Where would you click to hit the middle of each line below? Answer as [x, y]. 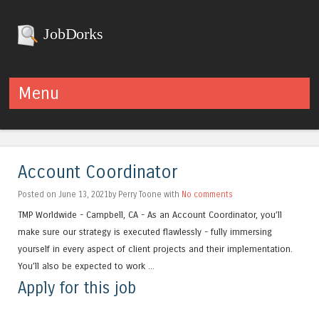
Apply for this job [77, 288]
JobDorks [71, 34]
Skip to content [47, 117]
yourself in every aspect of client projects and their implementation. [155, 249]
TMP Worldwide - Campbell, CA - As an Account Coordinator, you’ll [150, 215]
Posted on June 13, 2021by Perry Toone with [100, 195]
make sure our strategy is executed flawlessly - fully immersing [145, 232]
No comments [207, 195]
